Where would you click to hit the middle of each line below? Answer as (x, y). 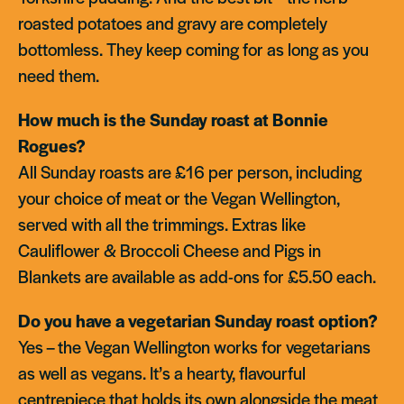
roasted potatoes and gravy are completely (173, 23)
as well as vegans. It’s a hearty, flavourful (162, 373)
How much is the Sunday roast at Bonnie (173, 120)
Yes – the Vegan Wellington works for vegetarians (194, 347)
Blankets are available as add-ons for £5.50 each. (197, 277)
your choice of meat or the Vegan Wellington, (179, 198)
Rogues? (52, 146)
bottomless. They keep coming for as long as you (193, 50)
